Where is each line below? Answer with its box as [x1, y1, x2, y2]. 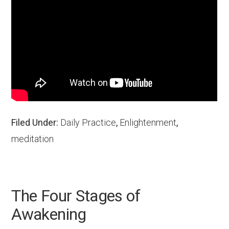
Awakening [11, 204, 86, 224]
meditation [11, 133, 54, 145]
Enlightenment [120, 117, 177, 128]
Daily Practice [60, 117, 117, 128]
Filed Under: [11, 117, 61, 128]
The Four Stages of [11, 186, 140, 205]
